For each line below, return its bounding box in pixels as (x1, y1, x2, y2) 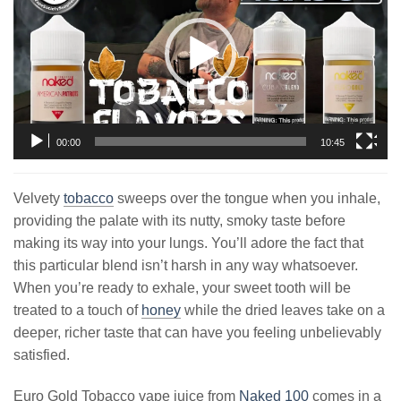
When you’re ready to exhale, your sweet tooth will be (13, 279, 351, 295)
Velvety (13, 190, 64, 206)
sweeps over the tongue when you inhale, (114, 190, 380, 206)
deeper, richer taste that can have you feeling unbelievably (13, 324, 381, 340)
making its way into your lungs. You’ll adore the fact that (13, 235, 363, 251)
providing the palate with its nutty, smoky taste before (13, 212, 346, 228)
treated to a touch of (13, 302, 141, 318)
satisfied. (13, 346, 70, 363)
